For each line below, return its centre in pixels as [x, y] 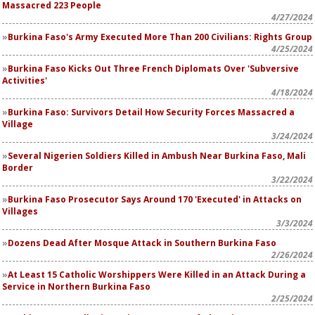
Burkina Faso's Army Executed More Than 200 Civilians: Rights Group [160, 37]
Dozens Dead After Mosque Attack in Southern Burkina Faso [142, 243]
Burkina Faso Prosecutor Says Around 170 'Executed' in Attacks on [155, 199]
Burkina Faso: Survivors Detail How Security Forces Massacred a [151, 112]
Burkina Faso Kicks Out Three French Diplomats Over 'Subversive [153, 69]
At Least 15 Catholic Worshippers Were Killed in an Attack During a [157, 275]
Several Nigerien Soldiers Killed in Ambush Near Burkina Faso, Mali [157, 156]
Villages [20, 211]
